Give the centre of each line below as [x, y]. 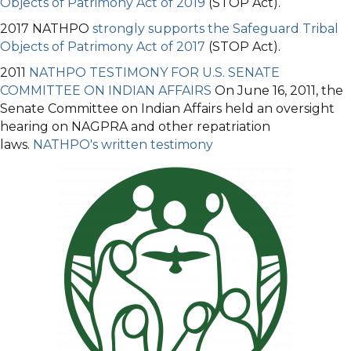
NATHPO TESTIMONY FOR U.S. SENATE [154, 72]
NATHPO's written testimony [123, 145]
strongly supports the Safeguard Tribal [215, 29]
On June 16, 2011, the [277, 90]
